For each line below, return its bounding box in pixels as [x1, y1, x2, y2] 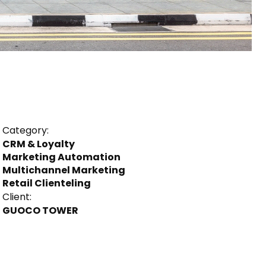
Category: [2, 123, 49, 137]
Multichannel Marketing [2, 163, 125, 177]
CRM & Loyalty [2, 137, 75, 151]
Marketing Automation [2, 150, 121, 164]
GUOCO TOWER [2, 203, 78, 217]
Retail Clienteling [2, 176, 91, 190]
